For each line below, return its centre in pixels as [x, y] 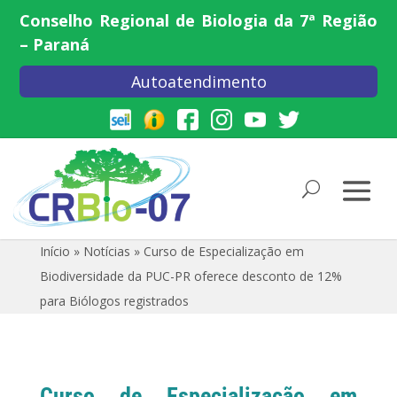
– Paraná [55, 44]
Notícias [106, 252]
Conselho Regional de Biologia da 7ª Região [198, 20]
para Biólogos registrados [114, 301]
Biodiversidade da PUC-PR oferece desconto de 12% [191, 276]
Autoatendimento [198, 82]
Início [54, 252]
